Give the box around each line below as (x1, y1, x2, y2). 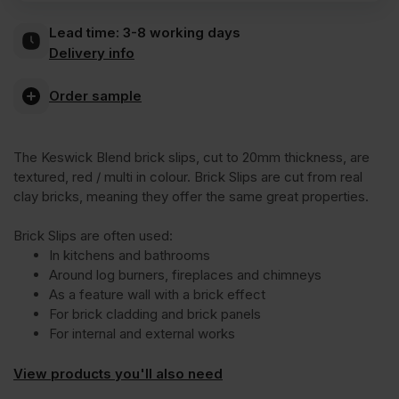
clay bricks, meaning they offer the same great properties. (13, 188, 369, 206)
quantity (85, 201, 134, 219)
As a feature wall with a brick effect (49, 286, 265, 304)
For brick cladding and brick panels (49, 305, 261, 323)
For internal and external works (49, 325, 235, 343)
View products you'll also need (13, 364, 223, 382)
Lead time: (49, 23, 119, 41)
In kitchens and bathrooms (49, 247, 210, 265)
